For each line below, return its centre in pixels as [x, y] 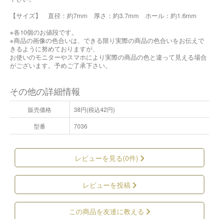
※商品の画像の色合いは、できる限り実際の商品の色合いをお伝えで [107, 40]
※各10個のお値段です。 [44, 32]
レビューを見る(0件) [107, 158]
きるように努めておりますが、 [54, 48]
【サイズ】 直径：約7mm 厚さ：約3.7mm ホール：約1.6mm [103, 15]
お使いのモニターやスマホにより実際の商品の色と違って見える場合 [108, 57]
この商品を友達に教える [107, 211]
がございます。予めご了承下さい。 [61, 65]
